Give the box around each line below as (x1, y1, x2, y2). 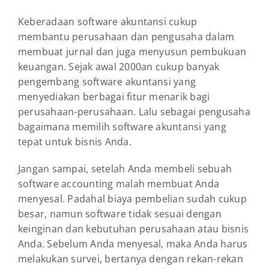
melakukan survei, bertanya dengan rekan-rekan (18, 252, 243, 266)
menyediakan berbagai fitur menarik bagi (18, 90, 210, 104)
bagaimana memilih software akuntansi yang (18, 120, 226, 134)
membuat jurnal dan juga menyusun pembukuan (18, 45, 247, 59)
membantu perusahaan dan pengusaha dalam (18, 30, 235, 44)
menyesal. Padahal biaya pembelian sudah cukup (18, 192, 247, 206)
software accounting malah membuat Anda (18, 177, 220, 191)
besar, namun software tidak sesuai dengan (18, 207, 222, 221)
